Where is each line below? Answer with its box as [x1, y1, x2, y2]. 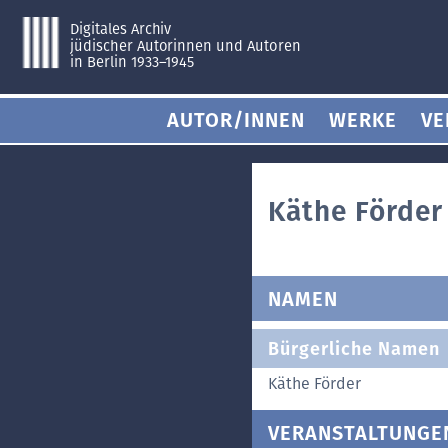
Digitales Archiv [69, 19, 172, 38]
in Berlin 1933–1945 [69, 53, 195, 72]
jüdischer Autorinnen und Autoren [68, 36, 302, 55]
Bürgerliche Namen [268, 337, 440, 360]
